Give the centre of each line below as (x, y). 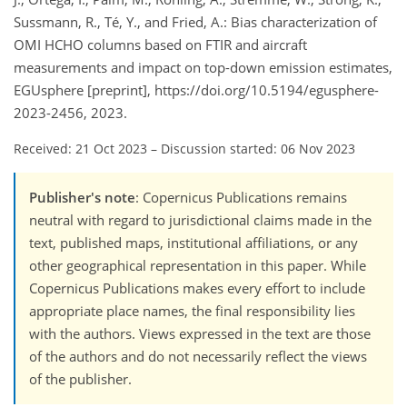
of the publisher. (80, 379)
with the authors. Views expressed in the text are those (200, 334)
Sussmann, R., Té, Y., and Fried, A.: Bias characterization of (195, 22)
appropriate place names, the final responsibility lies (192, 311)
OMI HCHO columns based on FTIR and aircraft (160, 45)
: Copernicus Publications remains (241, 198)
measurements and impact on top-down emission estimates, (203, 68)
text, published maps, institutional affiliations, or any (194, 243)
